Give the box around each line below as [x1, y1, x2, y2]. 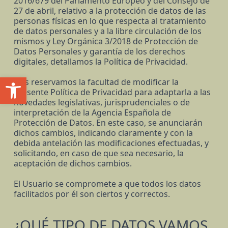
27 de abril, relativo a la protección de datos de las [13, 5, 206, 17]
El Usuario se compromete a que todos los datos [13, 178, 201, 190]
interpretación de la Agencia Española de [13, 107, 171, 119]
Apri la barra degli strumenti [5, 72, 79, 92]
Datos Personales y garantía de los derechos [13, 46, 185, 58]
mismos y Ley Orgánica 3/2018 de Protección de [13, 36, 198, 47]
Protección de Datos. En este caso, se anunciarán [13, 117, 203, 129]
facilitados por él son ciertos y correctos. [13, 188, 170, 200]
